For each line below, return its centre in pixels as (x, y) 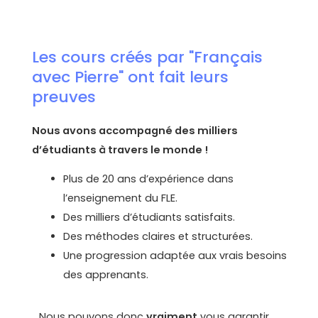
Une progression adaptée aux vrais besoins (175, 256)
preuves (64, 97)
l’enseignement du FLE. (121, 198)
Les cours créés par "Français (148, 57)
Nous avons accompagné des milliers (135, 130)
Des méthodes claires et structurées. (158, 237)
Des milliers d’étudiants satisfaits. (149, 218)
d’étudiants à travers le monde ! (120, 149)
